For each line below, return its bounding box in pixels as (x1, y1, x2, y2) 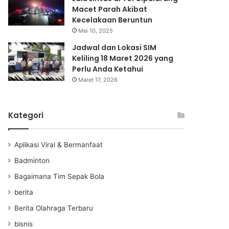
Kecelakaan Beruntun (72, 14, 152, 25)
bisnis (14, 219, 33, 228)
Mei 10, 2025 (78, 27, 113, 34)
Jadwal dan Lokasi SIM (72, 42, 156, 53)
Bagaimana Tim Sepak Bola (14, 172, 104, 180)
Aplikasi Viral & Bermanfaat (14, 140, 103, 149)
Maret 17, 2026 (78, 76, 118, 83)
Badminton (14, 156, 50, 165)
